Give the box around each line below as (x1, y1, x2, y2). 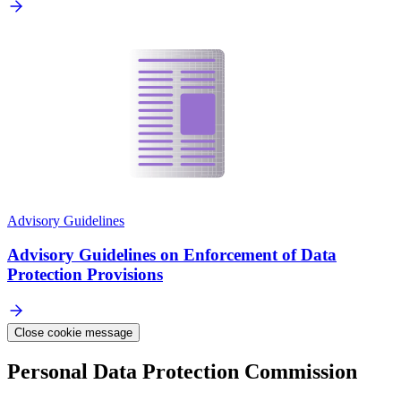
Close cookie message (14, 326, 132, 340)
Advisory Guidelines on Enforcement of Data (7, 245, 337, 265)
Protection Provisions (7, 265, 163, 285)
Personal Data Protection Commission (7, 360, 357, 384)
